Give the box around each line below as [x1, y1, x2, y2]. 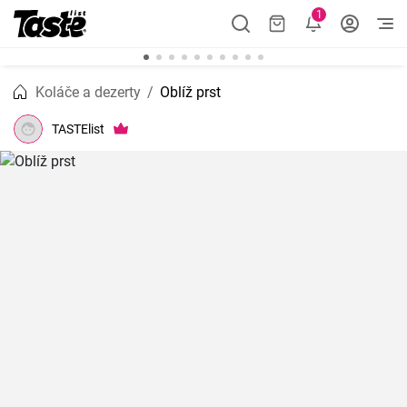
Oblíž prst [160, 84, 221, 101]
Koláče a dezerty [35, 84, 141, 101]
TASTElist [52, 121, 104, 136]
